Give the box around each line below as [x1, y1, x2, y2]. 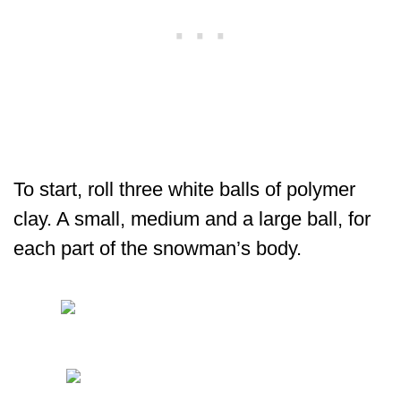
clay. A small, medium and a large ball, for [13, 208, 371, 231]
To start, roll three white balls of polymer [13, 178, 355, 201]
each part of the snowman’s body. [13, 237, 302, 260]
